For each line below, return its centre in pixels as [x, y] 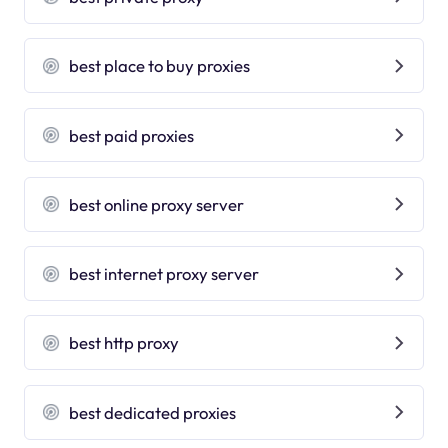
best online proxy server [157, 204]
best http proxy [124, 343]
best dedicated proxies [153, 412]
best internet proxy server [164, 274]
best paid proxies [132, 135]
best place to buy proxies [160, 66]
